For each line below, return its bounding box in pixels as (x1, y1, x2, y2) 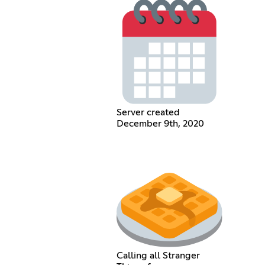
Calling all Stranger (117, 250, 201, 260)
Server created (117, 108, 180, 118)
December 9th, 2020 (117, 119, 205, 129)
